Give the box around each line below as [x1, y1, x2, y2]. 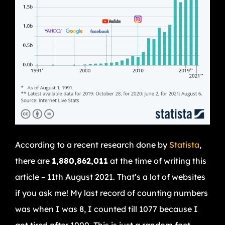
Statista [169, 140, 199, 150]
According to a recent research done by [15, 140, 169, 150]
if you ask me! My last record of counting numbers [15, 188, 208, 198]
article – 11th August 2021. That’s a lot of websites [15, 172, 205, 182]
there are [15, 156, 52, 166]
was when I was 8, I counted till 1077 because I [15, 204, 198, 214]
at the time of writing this [108, 156, 206, 166]
